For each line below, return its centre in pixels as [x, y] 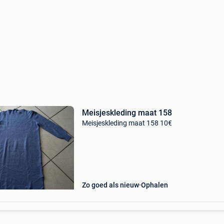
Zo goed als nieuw [110, 185]
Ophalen [154, 185]
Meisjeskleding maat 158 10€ [127, 123]
